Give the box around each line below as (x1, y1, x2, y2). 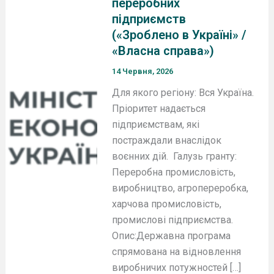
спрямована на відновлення (112, 246, 242, 257)
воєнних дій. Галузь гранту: (112, 150, 237, 162)
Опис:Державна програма (112, 230, 231, 242)
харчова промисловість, (112, 198, 222, 210)
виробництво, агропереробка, (112, 182, 249, 194)
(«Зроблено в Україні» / (112, 28, 247, 42)
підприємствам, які (112, 119, 200, 130)
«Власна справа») (112, 43, 215, 58)
